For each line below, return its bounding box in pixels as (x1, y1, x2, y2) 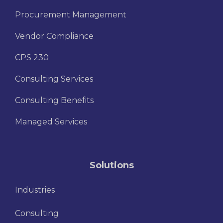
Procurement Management (15, 10, 126, 20)
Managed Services (15, 117, 87, 127)
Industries (15, 185, 55, 195)
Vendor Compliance (15, 31, 94, 41)
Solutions (89, 160, 134, 171)
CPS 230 (15, 53, 49, 63)
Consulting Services (15, 74, 93, 84)
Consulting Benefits (15, 96, 94, 106)
